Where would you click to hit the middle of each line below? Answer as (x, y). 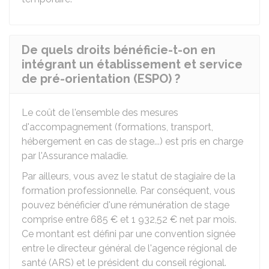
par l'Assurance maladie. (75, 156)
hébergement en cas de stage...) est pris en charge (132, 141)
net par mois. (207, 219)
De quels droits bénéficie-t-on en (119, 50)
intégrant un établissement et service (132, 64)
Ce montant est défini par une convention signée (128, 234)
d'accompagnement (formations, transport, (117, 127)
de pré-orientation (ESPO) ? (101, 79)
